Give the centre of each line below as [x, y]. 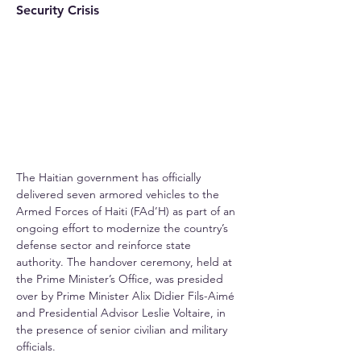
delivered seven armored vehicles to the [119, 195]
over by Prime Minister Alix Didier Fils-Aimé [127, 296]
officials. [36, 347]
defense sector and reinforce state [105, 245]
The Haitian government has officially [110, 178]
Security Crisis [58, 10]
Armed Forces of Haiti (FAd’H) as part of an [127, 212]
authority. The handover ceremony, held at [126, 262]
